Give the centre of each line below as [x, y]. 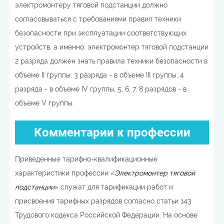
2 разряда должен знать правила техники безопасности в [111, 61]
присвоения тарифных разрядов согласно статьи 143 [103, 201]
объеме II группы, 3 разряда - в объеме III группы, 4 [99, 75]
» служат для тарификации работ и [114, 187]
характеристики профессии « [65, 173]
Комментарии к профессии [112, 132]
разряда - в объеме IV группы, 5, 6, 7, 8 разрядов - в [101, 89]
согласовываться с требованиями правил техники [98, 19]
